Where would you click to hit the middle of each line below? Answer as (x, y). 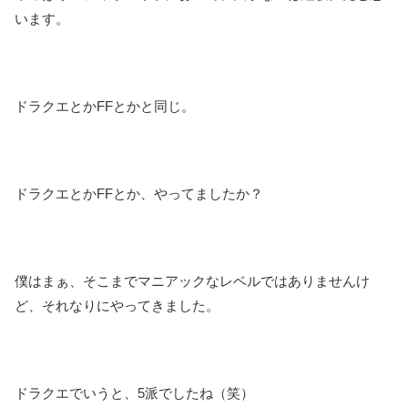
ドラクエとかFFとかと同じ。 (105, 106)
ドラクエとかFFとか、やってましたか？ (139, 193)
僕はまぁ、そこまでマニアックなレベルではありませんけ (192, 280)
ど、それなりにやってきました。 (117, 305)
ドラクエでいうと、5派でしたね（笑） (134, 393)
